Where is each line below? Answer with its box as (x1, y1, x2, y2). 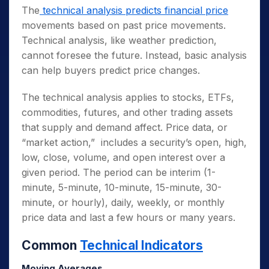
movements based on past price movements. (22, 19, 226, 31)
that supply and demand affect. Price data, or (22, 121, 228, 133)
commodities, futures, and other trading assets (22, 106, 233, 118)
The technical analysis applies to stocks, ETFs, (22, 91, 234, 103)
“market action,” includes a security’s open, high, (22, 136, 247, 148)
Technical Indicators (80, 237, 203, 253)
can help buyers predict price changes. (22, 64, 200, 76)
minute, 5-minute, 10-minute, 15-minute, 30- (22, 181, 222, 193)
